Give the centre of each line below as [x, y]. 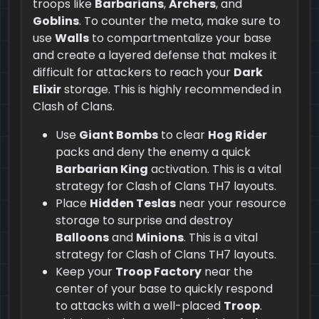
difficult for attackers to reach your [133, 72]
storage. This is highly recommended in [171, 89]
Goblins [56, 21]
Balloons [82, 237]
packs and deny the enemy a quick [153, 152]
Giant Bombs [119, 135]
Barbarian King [102, 169]
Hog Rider [237, 135]
